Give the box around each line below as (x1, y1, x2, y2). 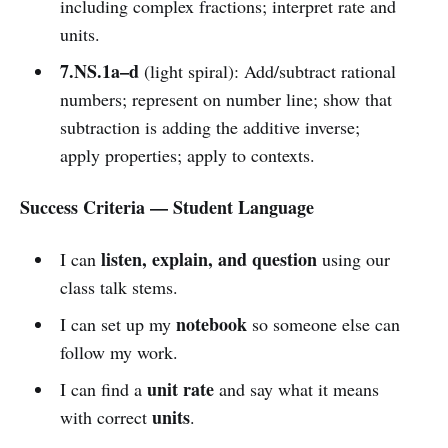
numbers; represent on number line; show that (59, 86, 392, 111)
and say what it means (213, 376, 379, 401)
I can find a (59, 376, 147, 401)
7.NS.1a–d (59, 57, 139, 84)
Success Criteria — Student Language (20, 193, 314, 220)
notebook (175, 310, 247, 337)
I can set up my (59, 311, 176, 336)
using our (316, 246, 390, 271)
